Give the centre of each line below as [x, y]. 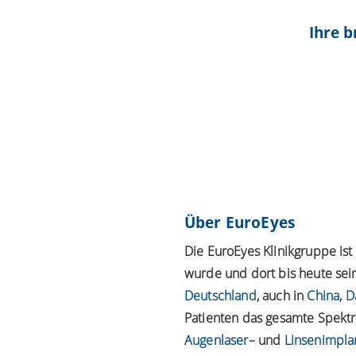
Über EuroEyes [240, 223]
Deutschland [221, 295]
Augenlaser [217, 340]
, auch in [282, 295]
